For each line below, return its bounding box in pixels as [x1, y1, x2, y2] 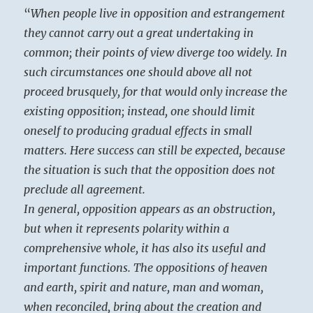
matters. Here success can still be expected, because [24, 143, 286, 158]
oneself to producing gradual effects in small [24, 124, 253, 138]
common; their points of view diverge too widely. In [24, 45, 288, 60]
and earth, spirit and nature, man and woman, [24, 280, 264, 295]
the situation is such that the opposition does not [24, 163, 276, 177]
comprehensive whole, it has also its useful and [24, 241, 266, 256]
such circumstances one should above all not [24, 65, 253, 80]
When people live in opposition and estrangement [31, 6, 286, 21]
